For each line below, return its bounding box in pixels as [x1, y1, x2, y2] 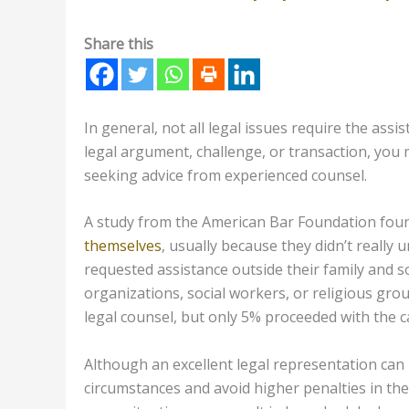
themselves [84, 236, 162, 257]
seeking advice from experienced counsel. [84, 164, 367, 185]
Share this [84, 33, 153, 54]
